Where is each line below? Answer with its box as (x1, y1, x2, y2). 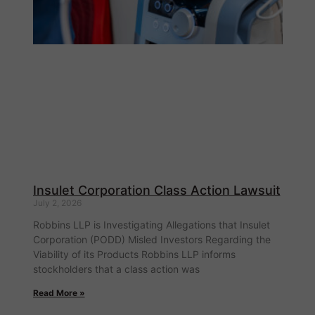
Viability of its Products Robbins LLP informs (32, 248, 236, 261)
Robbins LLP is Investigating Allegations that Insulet (32, 219, 270, 231)
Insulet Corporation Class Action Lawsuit (32, 183, 281, 198)
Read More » (32, 288, 85, 299)
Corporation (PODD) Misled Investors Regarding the (32, 233, 271, 246)
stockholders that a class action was (32, 263, 200, 276)
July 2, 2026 (32, 198, 82, 209)
